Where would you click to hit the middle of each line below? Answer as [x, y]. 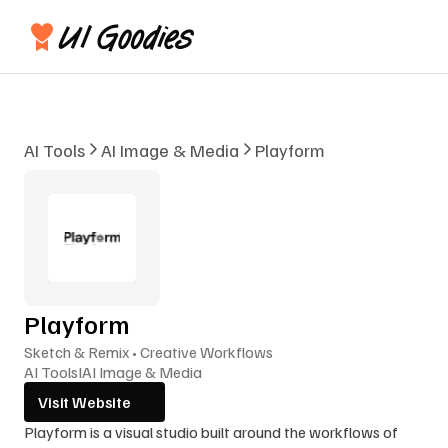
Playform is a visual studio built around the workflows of [211, 432]
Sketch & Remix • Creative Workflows [148, 352]
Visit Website [84, 401]
